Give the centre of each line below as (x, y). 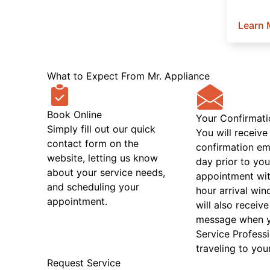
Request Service (83, 262)
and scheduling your (93, 187)
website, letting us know (102, 158)
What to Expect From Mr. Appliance (128, 76)
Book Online (74, 114)
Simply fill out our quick (101, 129)
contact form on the (93, 143)
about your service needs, (106, 172)
